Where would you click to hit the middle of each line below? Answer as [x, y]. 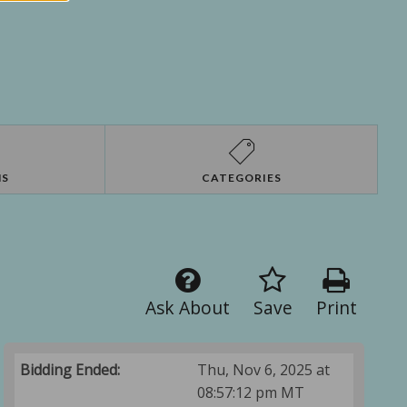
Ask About [187, 308]
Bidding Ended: [70, 370]
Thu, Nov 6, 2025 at [264, 370]
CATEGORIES [241, 178]
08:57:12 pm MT [251, 393]
